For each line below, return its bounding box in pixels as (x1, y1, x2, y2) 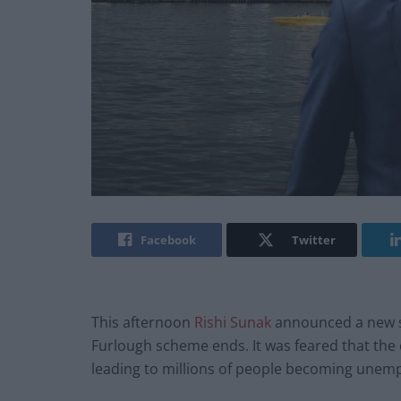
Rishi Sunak (194, 312, 275, 333)
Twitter (291, 232, 336, 249)
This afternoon (91, 312, 194, 333)
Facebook (140, 232, 196, 249)
